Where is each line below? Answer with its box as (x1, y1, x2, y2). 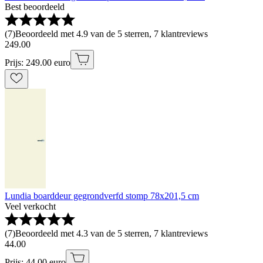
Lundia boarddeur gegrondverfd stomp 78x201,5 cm (5, 190, 199, 201)
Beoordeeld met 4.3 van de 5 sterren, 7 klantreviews (15, 228, 208, 238)
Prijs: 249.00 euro (5, 57, 70, 68)
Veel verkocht (5, 201, 56, 211)
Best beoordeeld (5, 1, 65, 12)
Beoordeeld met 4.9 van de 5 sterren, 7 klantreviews (15, 28, 208, 39)
